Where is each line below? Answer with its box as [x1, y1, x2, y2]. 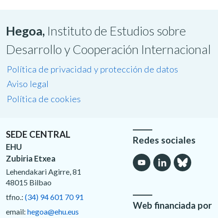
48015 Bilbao [6, 178, 52, 187]
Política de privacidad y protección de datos [6, 64, 178, 75]
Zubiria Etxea [6, 153, 55, 164]
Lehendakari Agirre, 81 [6, 167, 81, 177]
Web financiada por [133, 200, 212, 211]
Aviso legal [6, 78, 49, 90]
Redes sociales [133, 134, 196, 146]
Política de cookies [6, 93, 81, 104]
